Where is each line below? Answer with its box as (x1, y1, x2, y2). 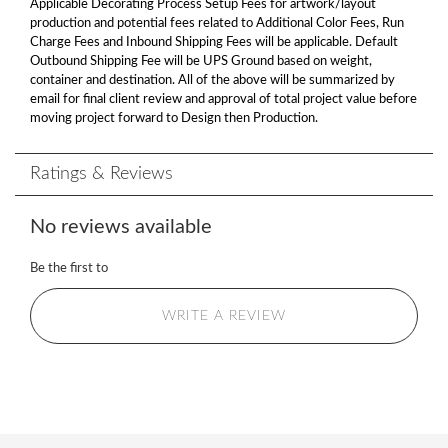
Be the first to (30, 262, 108, 275)
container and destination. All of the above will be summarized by (30, 74, 395, 87)
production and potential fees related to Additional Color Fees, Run (30, 17, 404, 30)
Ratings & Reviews (30, 165, 173, 183)
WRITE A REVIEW (162, 309, 286, 323)
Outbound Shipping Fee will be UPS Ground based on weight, (30, 55, 372, 68)
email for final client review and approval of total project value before (30, 93, 417, 106)
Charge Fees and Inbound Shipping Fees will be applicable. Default (30, 36, 398, 49)
